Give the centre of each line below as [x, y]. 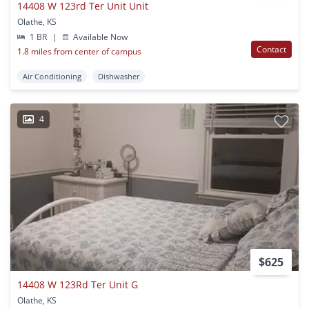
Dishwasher [119, 77]
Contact [271, 50]
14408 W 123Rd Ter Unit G [78, 284]
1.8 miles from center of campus [79, 52]
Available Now [100, 37]
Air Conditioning [52, 77]
